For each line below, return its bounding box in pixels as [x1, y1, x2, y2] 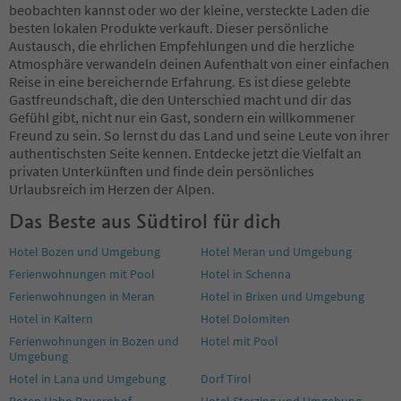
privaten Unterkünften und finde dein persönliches [9, 161, 314, 180]
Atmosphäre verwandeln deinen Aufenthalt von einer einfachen [9, 54, 389, 73]
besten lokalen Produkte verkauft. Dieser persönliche [9, 18, 328, 37]
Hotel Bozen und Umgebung [9, 243, 160, 260]
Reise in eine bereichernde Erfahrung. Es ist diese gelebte [9, 72, 351, 90]
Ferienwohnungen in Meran [9, 287, 155, 304]
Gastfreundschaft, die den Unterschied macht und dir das [9, 90, 352, 108]
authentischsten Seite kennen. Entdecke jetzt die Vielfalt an [9, 143, 362, 162]
